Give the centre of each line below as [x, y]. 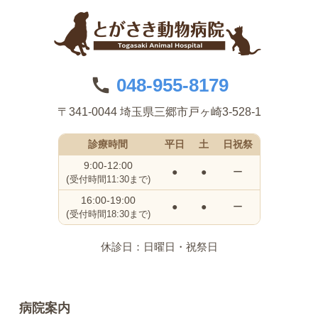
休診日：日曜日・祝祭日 [159, 247]
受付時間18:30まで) [110, 215]
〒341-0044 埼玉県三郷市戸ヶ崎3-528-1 [159, 112]
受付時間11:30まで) [110, 180]
